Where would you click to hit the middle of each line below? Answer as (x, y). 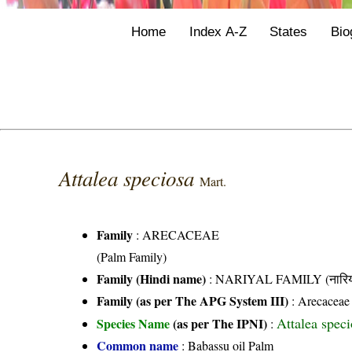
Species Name (135, 324)
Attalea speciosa (130, 178)
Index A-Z (218, 31)
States (289, 31)
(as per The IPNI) (220, 324)
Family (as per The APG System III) (193, 301)
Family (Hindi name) (152, 279)
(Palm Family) (132, 257)
